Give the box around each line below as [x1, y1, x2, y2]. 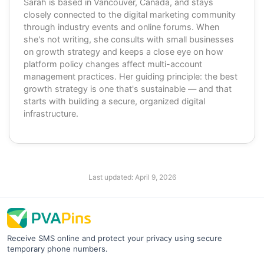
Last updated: [88, 172, 135, 181]
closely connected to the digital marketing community [24, 9, 236, 19]
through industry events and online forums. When [24, 21, 219, 32]
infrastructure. [24, 108, 78, 118]
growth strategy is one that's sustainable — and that [24, 83, 232, 94]
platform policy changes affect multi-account [24, 58, 202, 69]
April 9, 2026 [134, 172, 176, 181]
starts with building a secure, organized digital [24, 95, 205, 106]
